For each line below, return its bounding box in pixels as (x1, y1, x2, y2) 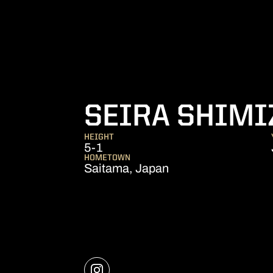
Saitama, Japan (84, 161, 169, 175)
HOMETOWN (84, 154, 130, 162)
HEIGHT (84, 133, 114, 141)
